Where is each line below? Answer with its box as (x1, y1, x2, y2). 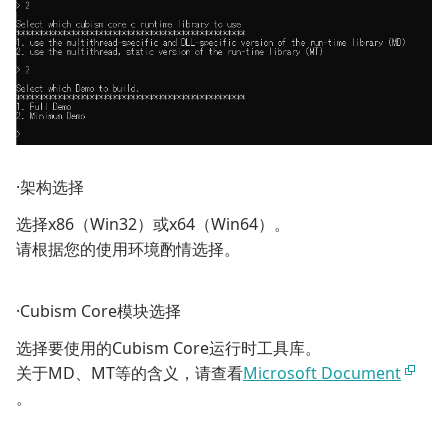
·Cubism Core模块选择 (16, 300, 181, 323)
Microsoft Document (243, 362, 401, 385)
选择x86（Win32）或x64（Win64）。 (16, 213, 290, 236)
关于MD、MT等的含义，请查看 (16, 362, 243, 385)
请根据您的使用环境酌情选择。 (16, 238, 240, 261)
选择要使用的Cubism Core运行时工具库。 (16, 337, 321, 360)
